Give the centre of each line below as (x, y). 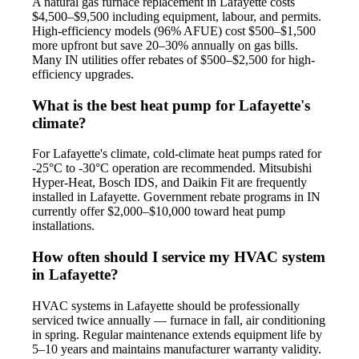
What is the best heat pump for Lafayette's (171, 105)
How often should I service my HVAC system (179, 257)
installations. (63, 226)
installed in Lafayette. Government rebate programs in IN (176, 197)
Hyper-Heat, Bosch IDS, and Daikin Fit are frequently (169, 183)
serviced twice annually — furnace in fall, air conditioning (179, 320)
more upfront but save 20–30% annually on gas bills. (165, 45)
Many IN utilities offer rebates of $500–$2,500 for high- (173, 60)
